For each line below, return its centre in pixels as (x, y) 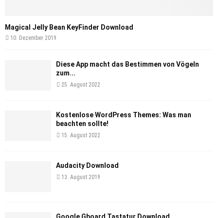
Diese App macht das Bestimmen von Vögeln (127, 64)
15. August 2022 (81, 136)
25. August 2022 (81, 84)
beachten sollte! (82, 124)
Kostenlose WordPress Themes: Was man (124, 115)
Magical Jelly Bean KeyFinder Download (69, 27)
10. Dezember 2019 (33, 38)
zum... (66, 73)
